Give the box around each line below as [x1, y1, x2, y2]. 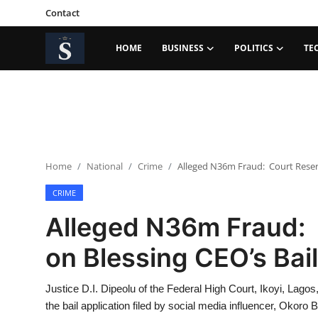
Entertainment [11, 299, 87, 314]
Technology [11, 236, 73, 251]
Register [148, 71, 193, 85]
